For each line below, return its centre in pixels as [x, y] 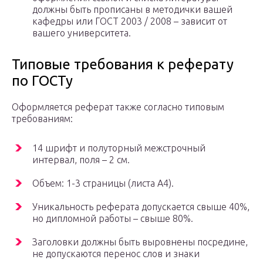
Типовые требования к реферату [123, 65]
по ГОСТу [42, 81]
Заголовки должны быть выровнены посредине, [140, 242]
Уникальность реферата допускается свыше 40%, [141, 207]
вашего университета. [82, 33]
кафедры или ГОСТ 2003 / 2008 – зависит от [130, 21]
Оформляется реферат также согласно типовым [118, 107]
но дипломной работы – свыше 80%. [113, 219]
